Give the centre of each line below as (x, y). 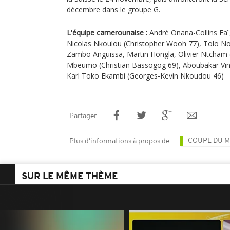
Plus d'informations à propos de (119, 141)
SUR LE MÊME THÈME (70, 177)
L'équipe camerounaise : (107, 33)
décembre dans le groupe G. (113, 9)
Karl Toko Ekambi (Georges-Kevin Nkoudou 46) (145, 76)
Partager (83, 116)
